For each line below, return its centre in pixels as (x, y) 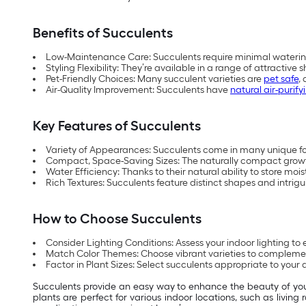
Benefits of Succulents (103, 33)
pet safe (281, 79)
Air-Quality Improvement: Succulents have (138, 90)
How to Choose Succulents (117, 219)
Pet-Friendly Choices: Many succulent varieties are (155, 79)
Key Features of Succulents (117, 126)
